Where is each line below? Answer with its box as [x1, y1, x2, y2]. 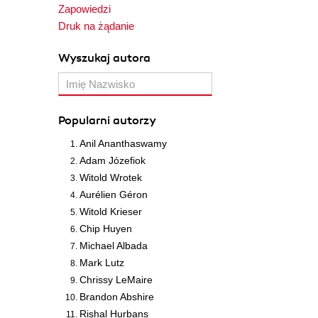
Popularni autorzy [58, 114, 156, 128]
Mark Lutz [79, 257, 124, 268]
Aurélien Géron [79, 189, 148, 200]
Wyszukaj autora [58, 51, 150, 65]
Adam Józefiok [79, 155, 146, 166]
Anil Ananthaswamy [79, 138, 167, 149]
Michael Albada [79, 240, 148, 251]
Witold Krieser [79, 206, 142, 217]
